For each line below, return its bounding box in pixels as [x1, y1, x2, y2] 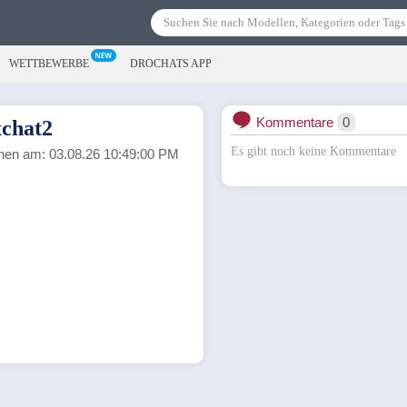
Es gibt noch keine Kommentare [231, 144, 396, 158]
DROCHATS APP [130, 57, 212, 70]
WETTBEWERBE [9, 57, 89, 70]
